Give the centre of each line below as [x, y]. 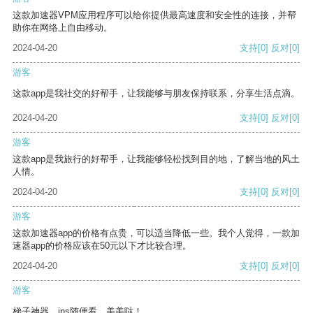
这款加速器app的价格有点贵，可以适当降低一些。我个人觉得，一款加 [156, 233]
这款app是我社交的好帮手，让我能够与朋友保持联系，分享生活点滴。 [156, 94]
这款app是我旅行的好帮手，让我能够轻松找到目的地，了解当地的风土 [156, 159]
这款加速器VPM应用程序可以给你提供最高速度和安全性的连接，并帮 [154, 15]
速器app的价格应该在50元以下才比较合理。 [102, 246]
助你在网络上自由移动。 [63, 28]
